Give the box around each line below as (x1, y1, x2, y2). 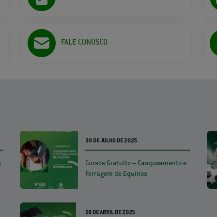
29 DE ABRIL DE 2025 (85, 209, 135, 216)
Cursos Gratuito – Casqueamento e (85, 158, 186, 167)
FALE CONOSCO (61, 37, 108, 47)
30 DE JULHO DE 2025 (85, 137, 137, 144)
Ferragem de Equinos (85, 169, 147, 178)
